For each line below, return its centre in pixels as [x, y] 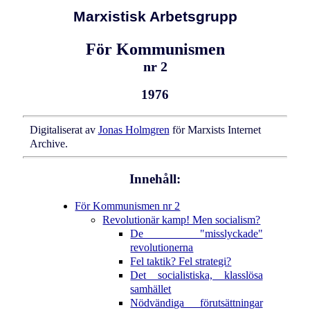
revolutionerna [162, 248]
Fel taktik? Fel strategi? [181, 262]
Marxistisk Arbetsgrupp [155, 17]
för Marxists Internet [215, 130]
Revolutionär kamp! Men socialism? [182, 220]
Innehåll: [155, 179]
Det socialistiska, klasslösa [197, 275]
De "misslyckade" [197, 234]
